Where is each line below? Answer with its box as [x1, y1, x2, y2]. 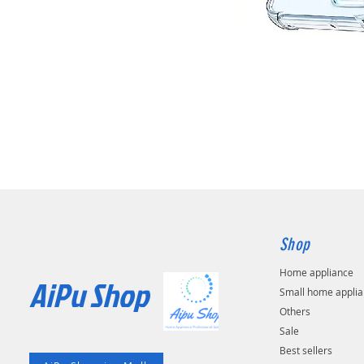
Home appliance [279, 266, 354, 279]
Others [279, 305, 311, 318]
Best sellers [279, 344, 333, 357]
